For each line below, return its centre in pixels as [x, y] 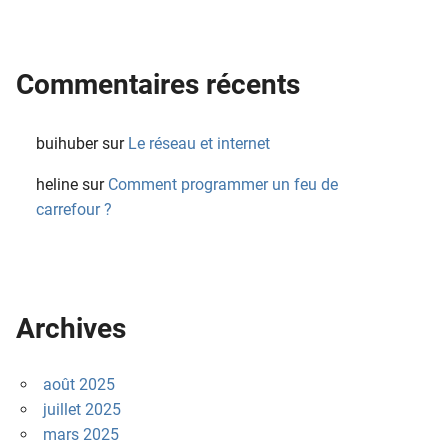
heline [57, 185]
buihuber [67, 144]
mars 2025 [80, 435]
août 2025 [78, 385]
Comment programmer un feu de [223, 185]
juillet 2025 [81, 410]
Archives [71, 329]
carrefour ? [74, 210]
